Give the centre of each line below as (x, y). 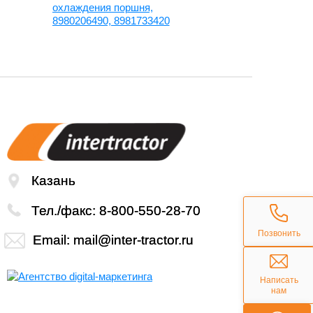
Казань (53, 181)
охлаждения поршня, (102, 7)
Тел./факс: (65, 210)
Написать (279, 280)
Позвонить (279, 233)
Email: (53, 240)
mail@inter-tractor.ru (133, 240)
